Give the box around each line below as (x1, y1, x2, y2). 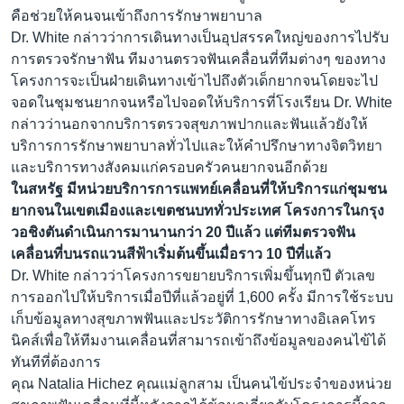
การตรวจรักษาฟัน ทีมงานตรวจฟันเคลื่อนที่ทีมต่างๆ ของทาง (11, 51, 386, 68)
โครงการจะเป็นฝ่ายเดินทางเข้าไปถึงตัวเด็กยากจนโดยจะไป (11, 73, 378, 89)
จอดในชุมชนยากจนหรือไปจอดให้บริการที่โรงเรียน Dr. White (11, 95, 392, 111)
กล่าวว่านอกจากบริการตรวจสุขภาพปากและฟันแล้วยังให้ (11, 116, 368, 133)
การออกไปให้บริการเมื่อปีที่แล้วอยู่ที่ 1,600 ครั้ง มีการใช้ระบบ (11, 289, 393, 306)
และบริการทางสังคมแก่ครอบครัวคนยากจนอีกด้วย (11, 160, 327, 176)
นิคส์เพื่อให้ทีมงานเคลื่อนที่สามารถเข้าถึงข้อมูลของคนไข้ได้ (11, 333, 386, 349)
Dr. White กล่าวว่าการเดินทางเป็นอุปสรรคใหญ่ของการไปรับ (11, 30, 389, 46)
